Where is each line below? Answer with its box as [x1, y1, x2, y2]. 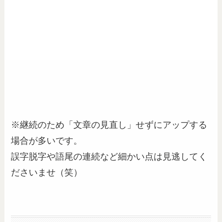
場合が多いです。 [11, 135, 83, 146]
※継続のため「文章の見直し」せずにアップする [11, 119, 208, 130]
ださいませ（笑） [11, 167, 83, 177]
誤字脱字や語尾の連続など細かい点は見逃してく [11, 151, 208, 162]
